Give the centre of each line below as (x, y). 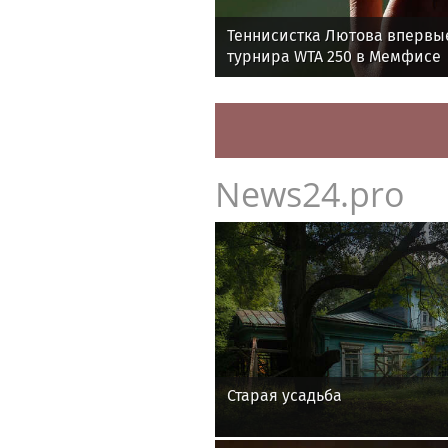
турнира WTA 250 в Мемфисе (334, 57)
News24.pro (310, 194)
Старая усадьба (284, 395)
